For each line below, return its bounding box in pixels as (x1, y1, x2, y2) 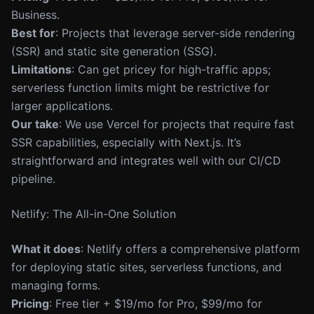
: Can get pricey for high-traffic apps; (71, 62, 271, 76)
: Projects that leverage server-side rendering (55, 26, 295, 40)
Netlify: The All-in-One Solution (11, 207, 176, 221)
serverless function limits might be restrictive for (11, 81, 269, 95)
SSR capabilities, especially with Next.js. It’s (11, 135, 241, 149)
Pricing (11, 296, 49, 310)
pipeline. (11, 172, 55, 186)
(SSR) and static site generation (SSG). (11, 44, 217, 58)
